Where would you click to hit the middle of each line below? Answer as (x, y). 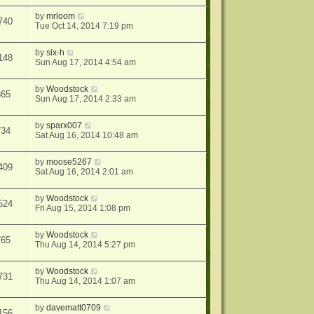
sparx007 (64, 126)
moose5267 (69, 162)
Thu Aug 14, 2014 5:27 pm (86, 245)
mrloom (61, 16)
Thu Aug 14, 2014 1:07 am (86, 281)
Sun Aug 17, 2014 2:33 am (86, 99)
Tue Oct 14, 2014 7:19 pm (84, 26)
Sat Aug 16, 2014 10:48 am (87, 136)
